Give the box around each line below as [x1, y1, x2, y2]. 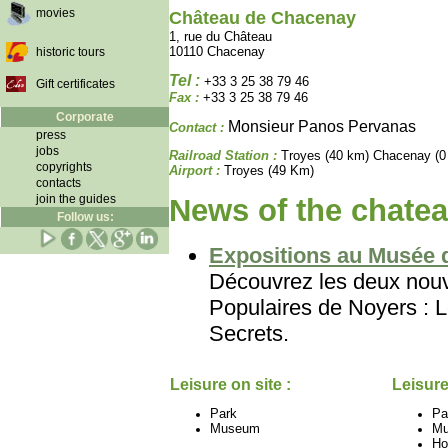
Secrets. [209, 320, 289, 346]
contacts [36, 176, 81, 190]
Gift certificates [36, 77, 115, 91]
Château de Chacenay [169, 8, 356, 28]
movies [36, 6, 75, 20]
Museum [210, 420, 260, 436]
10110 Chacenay [169, 44, 265, 59]
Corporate [56, 110, 114, 124]
